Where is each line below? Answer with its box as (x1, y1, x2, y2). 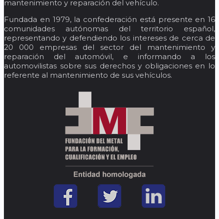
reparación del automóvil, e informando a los (4, 51, 215, 61)
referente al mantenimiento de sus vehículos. (4, 70, 172, 80)
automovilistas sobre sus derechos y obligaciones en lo (4, 61, 215, 70)
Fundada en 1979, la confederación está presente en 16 (4, 14, 215, 24)
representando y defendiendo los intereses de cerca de (4, 33, 215, 43)
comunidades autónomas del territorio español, (4, 23, 215, 33)
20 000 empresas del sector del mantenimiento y (4, 42, 215, 52)
